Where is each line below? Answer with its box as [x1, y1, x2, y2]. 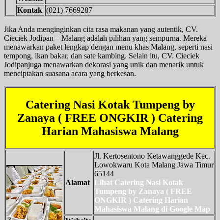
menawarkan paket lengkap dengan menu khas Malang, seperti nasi [4, 42, 213, 51]
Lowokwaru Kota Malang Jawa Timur [94, 160, 214, 169]
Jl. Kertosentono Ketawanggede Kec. [94, 151, 210, 160]
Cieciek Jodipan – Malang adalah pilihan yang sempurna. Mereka [4, 33, 207, 42]
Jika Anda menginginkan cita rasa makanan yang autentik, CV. [4, 25, 198, 33]
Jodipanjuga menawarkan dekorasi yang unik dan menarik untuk [4, 60, 204, 69]
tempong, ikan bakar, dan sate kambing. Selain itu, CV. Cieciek [4, 51, 199, 60]
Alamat [65, 178, 90, 187]
